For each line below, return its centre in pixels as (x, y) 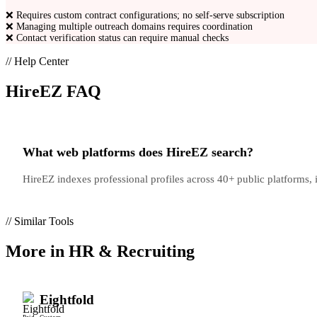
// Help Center (37, 61)
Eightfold (67, 300)
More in (37, 251)
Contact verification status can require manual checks (122, 38)
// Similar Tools (40, 221)
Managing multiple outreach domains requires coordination (134, 26)
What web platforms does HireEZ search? (138, 152)
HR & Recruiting (132, 251)
